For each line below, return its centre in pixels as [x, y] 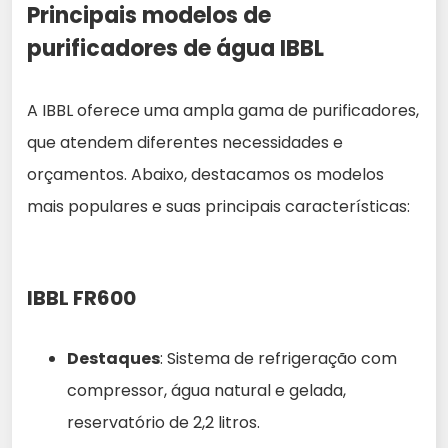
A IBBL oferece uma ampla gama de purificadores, [223, 111]
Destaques [113, 359]
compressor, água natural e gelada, [206, 391]
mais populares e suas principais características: [218, 207]
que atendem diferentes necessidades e [185, 143]
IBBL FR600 [81, 298]
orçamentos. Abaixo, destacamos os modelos [205, 175]
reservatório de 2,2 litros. [163, 423]
